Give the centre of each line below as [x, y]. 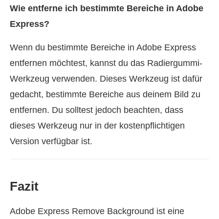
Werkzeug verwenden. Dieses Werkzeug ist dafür [106, 78]
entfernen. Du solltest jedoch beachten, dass [97, 110]
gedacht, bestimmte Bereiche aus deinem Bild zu [105, 94]
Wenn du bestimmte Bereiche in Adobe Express [103, 47]
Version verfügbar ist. [51, 141]
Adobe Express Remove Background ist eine [97, 211]
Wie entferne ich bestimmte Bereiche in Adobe [107, 8]
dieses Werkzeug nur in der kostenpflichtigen [97, 125]
